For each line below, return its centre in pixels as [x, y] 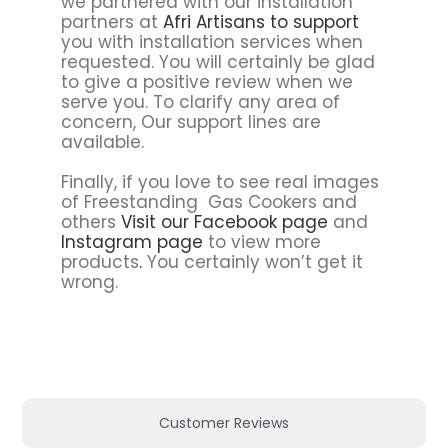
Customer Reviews [224, 423]
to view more [261, 241]
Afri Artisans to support [260, 21]
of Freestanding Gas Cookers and [208, 201]
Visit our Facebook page [224, 221]
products [99, 261]
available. [102, 141]
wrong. [89, 281]
